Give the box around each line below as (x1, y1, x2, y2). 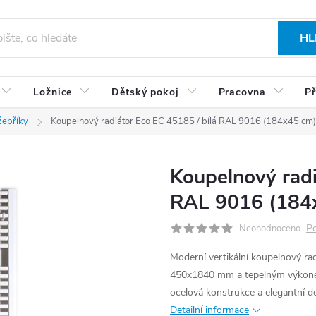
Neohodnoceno (239, 222, 300, 235)
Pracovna (218, 85, 266, 99)
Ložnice (33, 85, 73, 99)
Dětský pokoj (111, 85, 179, 99)
